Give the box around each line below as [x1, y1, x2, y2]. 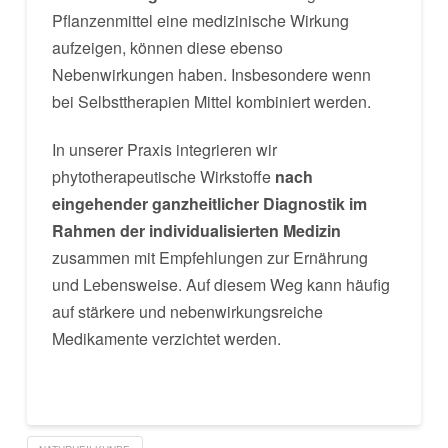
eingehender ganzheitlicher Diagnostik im [51, 192, 367, 215]
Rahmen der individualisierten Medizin [51, 219, 341, 242]
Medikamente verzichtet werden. [51, 327, 281, 350]
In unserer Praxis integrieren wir [51, 138, 277, 161]
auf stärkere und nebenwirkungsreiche [51, 300, 323, 323]
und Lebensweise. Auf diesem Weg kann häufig [51, 273, 390, 296]
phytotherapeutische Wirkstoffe [51, 165, 275, 188]
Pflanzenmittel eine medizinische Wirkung [51, 9, 349, 32]
